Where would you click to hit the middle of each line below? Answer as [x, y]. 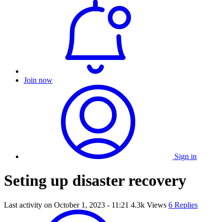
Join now [38, 80]
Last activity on [29, 205]
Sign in [186, 156]
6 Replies [183, 205]
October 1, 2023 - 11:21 [91, 205]
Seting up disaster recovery [95, 181]
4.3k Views [149, 205]
